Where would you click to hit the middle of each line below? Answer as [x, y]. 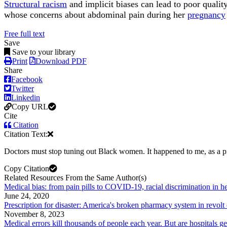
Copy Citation [27, 169]
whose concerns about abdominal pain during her [96, 15]
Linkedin [26, 98]
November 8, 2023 [34, 214]
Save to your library [44, 52]
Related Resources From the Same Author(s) [75, 178]
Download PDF [61, 61]
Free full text [24, 34]
